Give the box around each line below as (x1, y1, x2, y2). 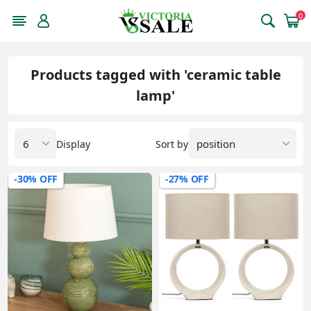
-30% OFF (14, 172, 58, 185)
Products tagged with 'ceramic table (30, 65, 281, 84)
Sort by (155, 137, 188, 151)
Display (56, 137, 91, 151)
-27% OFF (165, 172, 209, 185)
